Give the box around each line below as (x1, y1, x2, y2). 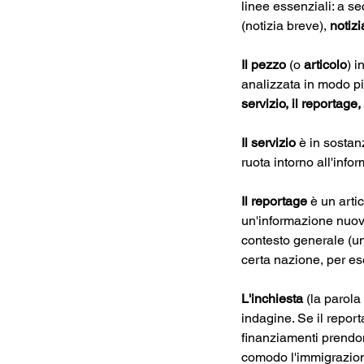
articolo (304, 56, 347, 72)
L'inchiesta (241, 290, 303, 306)
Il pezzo (241, 56, 286, 72)
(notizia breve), (241, 17, 330, 33)
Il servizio (241, 134, 296, 150)
